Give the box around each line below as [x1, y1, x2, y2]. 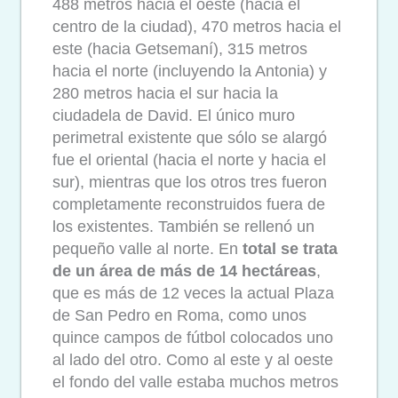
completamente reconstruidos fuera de [52, 195, 325, 214]
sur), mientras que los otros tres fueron [52, 173, 327, 192]
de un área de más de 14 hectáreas [52, 262, 316, 281]
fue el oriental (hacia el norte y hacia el [52, 151, 326, 170]
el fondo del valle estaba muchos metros [52, 373, 338, 392]
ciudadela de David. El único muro [52, 107, 295, 125]
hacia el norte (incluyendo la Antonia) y [52, 62, 327, 81]
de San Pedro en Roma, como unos [52, 306, 306, 325]
